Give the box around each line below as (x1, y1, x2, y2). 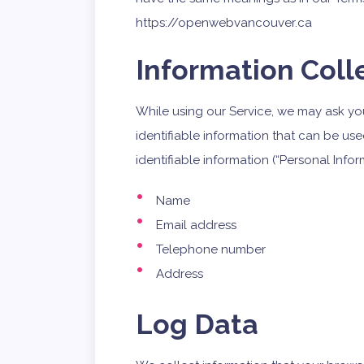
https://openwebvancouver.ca (136, 15, 312, 30)
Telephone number (156, 242, 266, 257)
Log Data (136, 307, 258, 340)
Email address (156, 218, 236, 232)
